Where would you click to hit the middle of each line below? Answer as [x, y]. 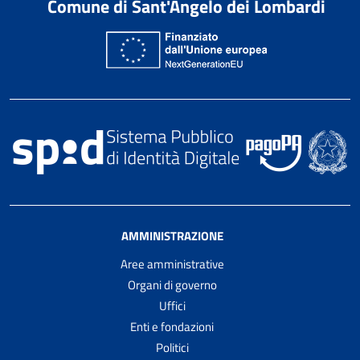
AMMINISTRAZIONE [172, 235]
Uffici [172, 305]
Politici [172, 347]
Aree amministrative [172, 264]
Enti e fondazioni [172, 326]
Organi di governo [172, 284]
